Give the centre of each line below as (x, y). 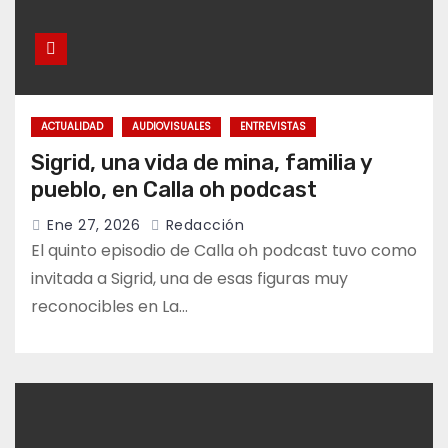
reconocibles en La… (109, 307)
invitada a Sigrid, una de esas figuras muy (189, 279)
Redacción (202, 225)
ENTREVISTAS (273, 127)
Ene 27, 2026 (93, 225)
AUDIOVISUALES (171, 127)
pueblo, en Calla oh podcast (174, 190)
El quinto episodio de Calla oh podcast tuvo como (224, 251)
